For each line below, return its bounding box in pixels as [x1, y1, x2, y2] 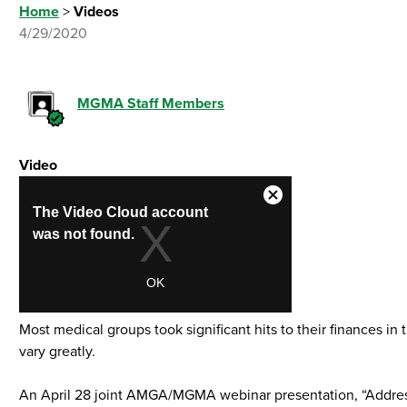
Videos [74, 3, 119, 21]
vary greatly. [19, 342, 95, 361]
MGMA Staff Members [77, 94, 224, 113]
